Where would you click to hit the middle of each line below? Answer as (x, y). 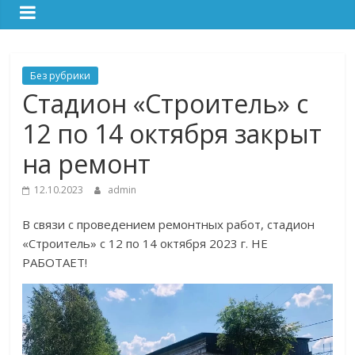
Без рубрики (61, 76)
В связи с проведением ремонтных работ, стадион (169, 225)
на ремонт (87, 164)
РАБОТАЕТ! (55, 263)
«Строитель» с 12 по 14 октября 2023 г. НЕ (145, 244)
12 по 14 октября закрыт (172, 134)
